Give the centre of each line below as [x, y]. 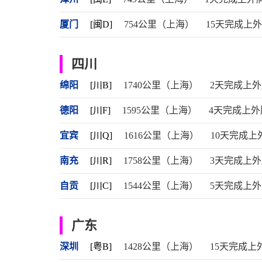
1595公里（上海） [160, 110]
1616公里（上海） [161, 135]
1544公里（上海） [161, 186]
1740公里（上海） [161, 85]
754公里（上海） [159, 24]
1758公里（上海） [161, 161]
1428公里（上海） [161, 247]
